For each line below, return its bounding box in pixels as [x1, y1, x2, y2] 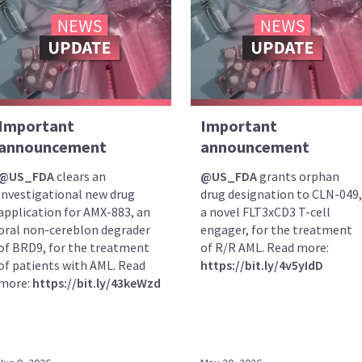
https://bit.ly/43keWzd [32, 275, 161, 292]
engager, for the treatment [200, 221, 352, 238]
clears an [53, 168, 106, 185]
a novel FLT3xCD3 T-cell [200, 204, 330, 221]
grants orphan [256, 168, 339, 185]
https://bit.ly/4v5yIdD [200, 257, 323, 274]
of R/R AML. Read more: [200, 239, 329, 256]
